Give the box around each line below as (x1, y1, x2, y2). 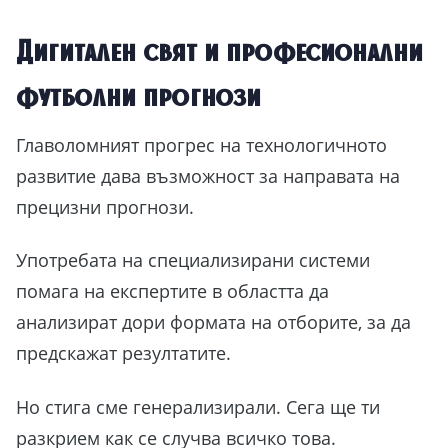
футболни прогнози (16, 78, 261, 112)
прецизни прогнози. (16, 194, 199, 219)
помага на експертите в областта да (16, 279, 329, 304)
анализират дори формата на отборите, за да (16, 310, 411, 335)
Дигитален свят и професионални (16, 33, 423, 67)
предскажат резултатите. (16, 341, 236, 366)
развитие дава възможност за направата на (16, 163, 400, 188)
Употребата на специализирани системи (16, 248, 370, 273)
